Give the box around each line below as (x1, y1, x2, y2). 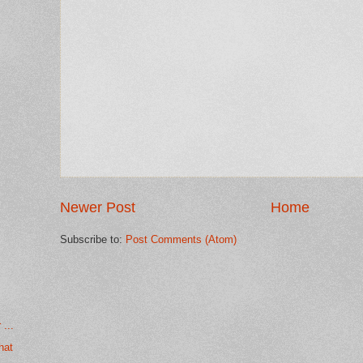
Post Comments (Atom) (126, 233, 237, 246)
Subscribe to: (60, 233, 126, 246)
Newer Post (60, 199, 135, 216)
